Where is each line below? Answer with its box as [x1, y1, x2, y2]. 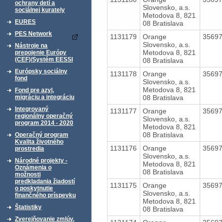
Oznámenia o [15, 164, 52, 171]
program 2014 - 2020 [15, 119, 73, 126]
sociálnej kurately [15, 6, 65, 13]
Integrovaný [15, 106, 49, 112]
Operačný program [15, 131, 68, 138]
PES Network [15, 30, 52, 37]
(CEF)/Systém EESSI [15, 56, 73, 63]
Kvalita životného [15, 138, 63, 145]
